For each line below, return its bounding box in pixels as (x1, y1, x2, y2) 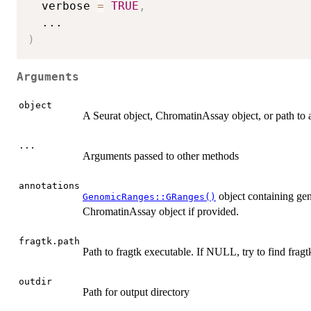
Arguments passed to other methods (83, 150, 239, 162)
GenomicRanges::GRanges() (83, 192, 216, 203)
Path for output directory (83, 286, 190, 299)
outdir (19, 276, 52, 287)
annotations (19, 180, 80, 192)
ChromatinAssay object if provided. (83, 205, 239, 218)
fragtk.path (19, 236, 80, 247)
